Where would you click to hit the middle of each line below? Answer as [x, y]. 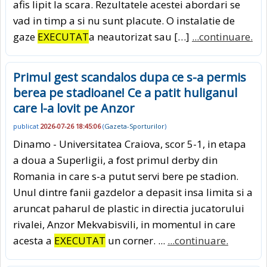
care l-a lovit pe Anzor [74, 108]
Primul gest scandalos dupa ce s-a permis [130, 77]
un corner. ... [136, 241]
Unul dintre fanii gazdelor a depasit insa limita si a [133, 193]
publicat [27, 126]
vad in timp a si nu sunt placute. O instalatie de [124, 20]
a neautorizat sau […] [140, 36]
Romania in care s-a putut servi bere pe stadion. [126, 176]
